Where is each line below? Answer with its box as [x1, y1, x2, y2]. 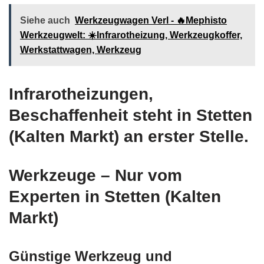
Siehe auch [20, 15, 70, 25]
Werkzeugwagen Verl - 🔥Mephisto [75, 15, 227, 25]
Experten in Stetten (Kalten [9, 187, 221, 206]
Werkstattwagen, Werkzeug [20, 44, 141, 55]
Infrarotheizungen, [9, 84, 153, 103]
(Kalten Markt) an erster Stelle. [9, 127, 249, 146]
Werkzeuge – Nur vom [9, 166, 182, 184]
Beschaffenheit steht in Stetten [9, 105, 252, 124]
